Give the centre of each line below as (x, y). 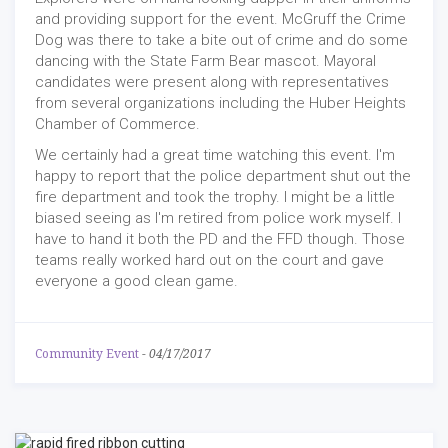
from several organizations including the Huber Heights (220, 103)
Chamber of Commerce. (117, 124)
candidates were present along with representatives (212, 82)
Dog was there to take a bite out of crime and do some (221, 40)
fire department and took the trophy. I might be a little (215, 197)
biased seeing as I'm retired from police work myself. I (218, 218)
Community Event (87, 354)
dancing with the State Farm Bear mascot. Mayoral (205, 61)
